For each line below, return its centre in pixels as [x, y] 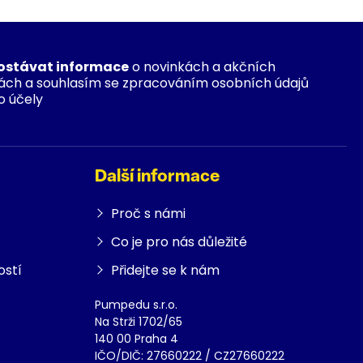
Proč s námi [148, 214]
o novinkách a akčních [203, 67]
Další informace [157, 177]
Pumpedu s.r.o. [136, 305]
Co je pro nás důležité [179, 242]
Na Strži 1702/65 [139, 322]
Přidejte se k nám [165, 270]
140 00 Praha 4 [137, 339]
